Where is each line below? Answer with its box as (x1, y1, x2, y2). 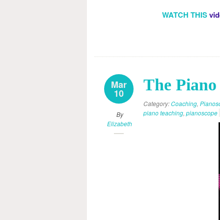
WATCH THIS (162, 9, 210, 20)
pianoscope (186, 109, 218, 117)
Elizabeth (107, 119, 132, 128)
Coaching (171, 99, 197, 108)
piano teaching (143, 109, 183, 117)
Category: (143, 99, 171, 108)
